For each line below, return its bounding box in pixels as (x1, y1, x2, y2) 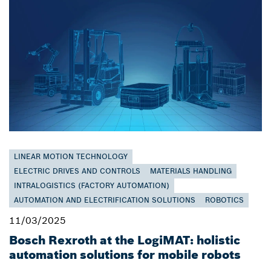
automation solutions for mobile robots (9, 247, 241, 263)
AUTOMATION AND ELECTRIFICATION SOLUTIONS (14, 195, 195, 205)
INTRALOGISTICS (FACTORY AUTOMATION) (14, 181, 169, 191)
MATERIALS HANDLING (150, 166, 232, 176)
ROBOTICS (205, 195, 244, 205)
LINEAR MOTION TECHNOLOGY (14, 152, 128, 162)
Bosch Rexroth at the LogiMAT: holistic (9, 232, 240, 248)
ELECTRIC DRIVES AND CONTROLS (14, 166, 140, 176)
